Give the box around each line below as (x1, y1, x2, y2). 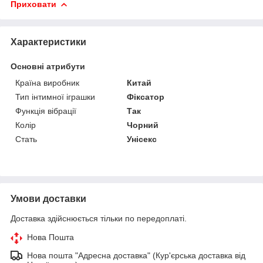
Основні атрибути (11, 61, 85, 71)
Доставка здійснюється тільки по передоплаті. (11, 213, 187, 223)
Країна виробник (15, 77, 79, 87)
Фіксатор (127, 92, 165, 102)
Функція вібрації (15, 106, 76, 116)
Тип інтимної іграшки (15, 92, 95, 102)
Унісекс (127, 134, 157, 144)
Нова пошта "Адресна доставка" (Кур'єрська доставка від (27, 250, 245, 260)
